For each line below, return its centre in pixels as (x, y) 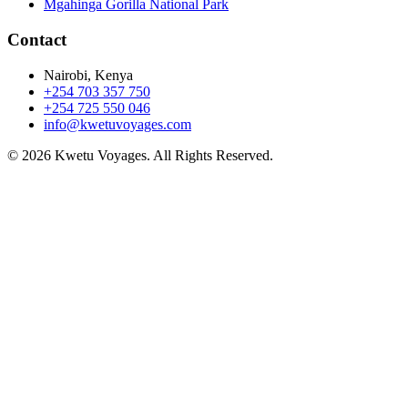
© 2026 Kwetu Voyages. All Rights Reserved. (140, 155)
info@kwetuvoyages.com (117, 124)
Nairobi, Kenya (88, 75)
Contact (37, 40)
